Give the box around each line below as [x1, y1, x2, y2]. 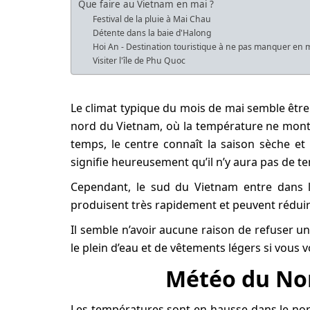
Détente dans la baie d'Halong [93, 27, 212, 39]
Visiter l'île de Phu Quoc [93, 55, 186, 67]
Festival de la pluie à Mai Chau [93, 13, 212, 26]
